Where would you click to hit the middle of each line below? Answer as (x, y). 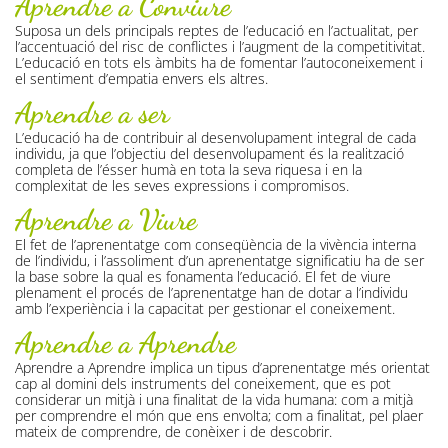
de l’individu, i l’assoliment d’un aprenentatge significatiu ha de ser (219, 261)
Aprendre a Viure (106, 220)
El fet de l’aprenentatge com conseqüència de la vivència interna (215, 245)
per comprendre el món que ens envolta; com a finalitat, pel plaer (219, 416)
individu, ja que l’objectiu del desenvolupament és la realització (209, 154)
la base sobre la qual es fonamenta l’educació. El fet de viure (203, 277)
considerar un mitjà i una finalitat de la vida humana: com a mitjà (214, 400)
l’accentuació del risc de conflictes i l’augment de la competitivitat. (220, 47)
